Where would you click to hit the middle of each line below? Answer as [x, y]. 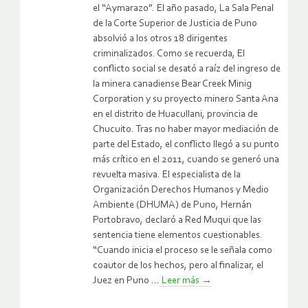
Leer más [180, 280]
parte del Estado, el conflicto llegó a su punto [186, 144]
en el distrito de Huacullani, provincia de [175, 114]
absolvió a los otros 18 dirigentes [160, 38]
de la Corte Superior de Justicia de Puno [175, 23]
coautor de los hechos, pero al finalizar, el [178, 265]
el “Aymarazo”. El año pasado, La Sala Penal [183, 8]
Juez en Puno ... [126, 280]
